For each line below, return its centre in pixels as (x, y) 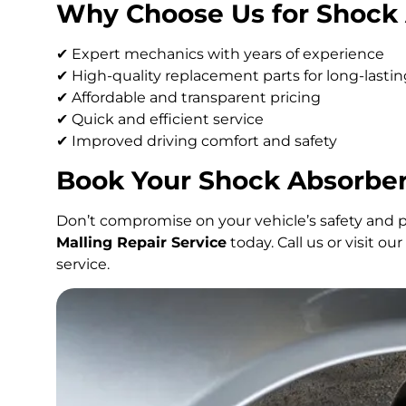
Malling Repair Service (141, 242)
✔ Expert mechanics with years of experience (220, 54)
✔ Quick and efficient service (160, 120)
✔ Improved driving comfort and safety (197, 141)
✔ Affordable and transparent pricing (188, 98)
